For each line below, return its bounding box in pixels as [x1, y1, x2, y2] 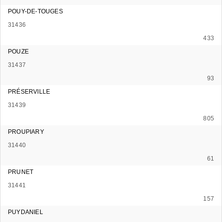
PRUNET [8, 168, 34, 175]
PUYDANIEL [8, 208, 43, 216]
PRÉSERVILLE [8, 88, 51, 95]
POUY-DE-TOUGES [8, 7, 63, 15]
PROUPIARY [8, 128, 44, 135]
